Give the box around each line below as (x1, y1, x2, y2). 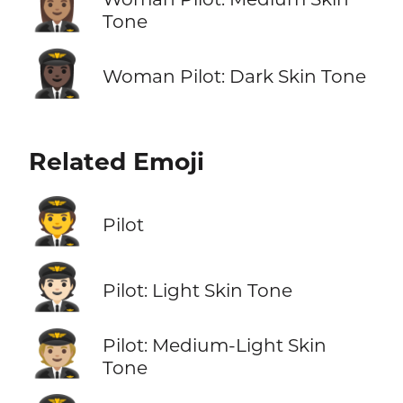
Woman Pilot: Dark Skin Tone (102, 65, 366, 88)
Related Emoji (28, 146, 204, 176)
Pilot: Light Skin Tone (102, 278, 292, 301)
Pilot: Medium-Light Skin (102, 333, 327, 356)
